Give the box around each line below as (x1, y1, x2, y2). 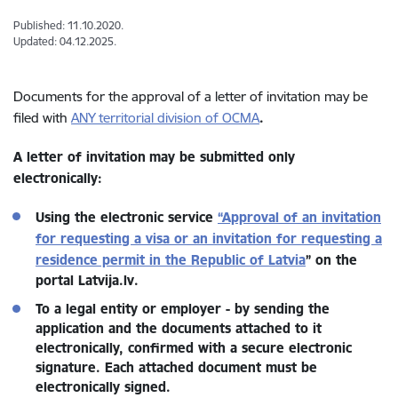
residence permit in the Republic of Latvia (36, 251, 306, 268)
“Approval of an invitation (218, 209, 381, 226)
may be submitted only (149, 148, 295, 165)
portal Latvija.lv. (36, 272, 139, 289)
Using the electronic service (36, 209, 218, 226)
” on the (306, 251, 357, 268)
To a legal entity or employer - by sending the (36, 300, 330, 317)
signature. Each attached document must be (36, 359, 317, 376)
